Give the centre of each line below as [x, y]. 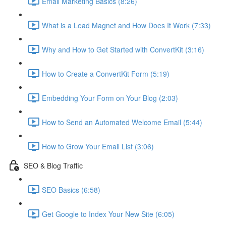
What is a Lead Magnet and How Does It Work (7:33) [126, 25]
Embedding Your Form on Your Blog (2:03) [110, 98]
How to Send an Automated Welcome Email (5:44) [122, 122]
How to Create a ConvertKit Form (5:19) [106, 73]
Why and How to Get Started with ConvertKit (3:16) [123, 49]
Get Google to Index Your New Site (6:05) [108, 214]
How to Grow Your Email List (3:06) [98, 146]
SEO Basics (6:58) [71, 189]
